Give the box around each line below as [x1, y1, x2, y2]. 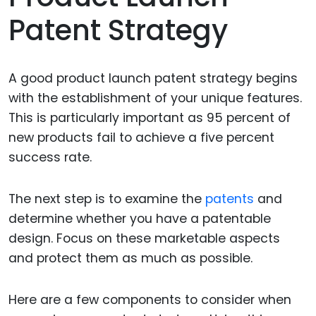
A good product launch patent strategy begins [8, 70, 298, 87]
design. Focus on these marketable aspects [8, 230, 280, 248]
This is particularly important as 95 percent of [8, 109, 291, 127]
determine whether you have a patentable [8, 210, 271, 228]
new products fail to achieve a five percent [8, 129, 274, 147]
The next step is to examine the [8, 190, 205, 208]
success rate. [8, 149, 92, 166]
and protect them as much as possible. [8, 250, 253, 267]
